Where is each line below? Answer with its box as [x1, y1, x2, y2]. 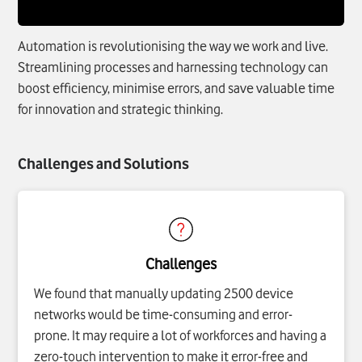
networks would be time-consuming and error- [34, 305, 293, 322]
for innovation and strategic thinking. [18, 100, 224, 117]
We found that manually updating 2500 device [34, 284, 294, 301]
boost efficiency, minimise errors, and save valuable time [18, 79, 335, 96]
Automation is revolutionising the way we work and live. [18, 37, 329, 54]
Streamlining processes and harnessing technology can [18, 58, 329, 75]
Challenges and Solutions [18, 154, 190, 172]
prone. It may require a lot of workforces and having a [34, 326, 327, 343]
